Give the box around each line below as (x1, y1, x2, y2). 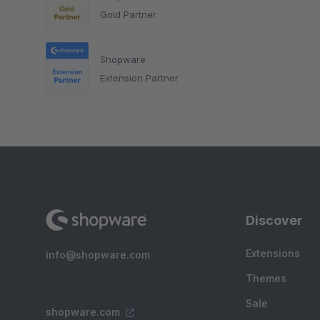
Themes (246, 272, 286, 284)
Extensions (246, 247, 300, 259)
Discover (246, 213, 303, 228)
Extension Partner (100, 71, 179, 84)
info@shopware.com (46, 249, 150, 261)
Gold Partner (100, 8, 156, 20)
